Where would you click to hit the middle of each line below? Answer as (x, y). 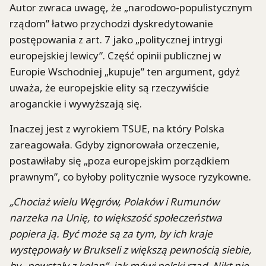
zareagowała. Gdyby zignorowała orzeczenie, (115, 145)
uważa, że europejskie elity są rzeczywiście (109, 87)
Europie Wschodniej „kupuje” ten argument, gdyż (125, 71)
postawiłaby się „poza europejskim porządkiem (120, 161)
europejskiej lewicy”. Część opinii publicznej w (115, 55)
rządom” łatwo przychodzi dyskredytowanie (111, 23)
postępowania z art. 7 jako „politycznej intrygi (116, 39)
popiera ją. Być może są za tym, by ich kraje (111, 234)
